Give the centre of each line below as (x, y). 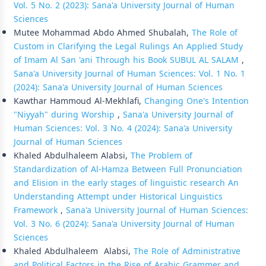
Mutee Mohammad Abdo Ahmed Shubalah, (103, 33)
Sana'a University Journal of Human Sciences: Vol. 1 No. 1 (129, 74)
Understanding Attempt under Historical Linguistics (118, 197)
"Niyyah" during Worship (66, 115)
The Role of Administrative (187, 251)
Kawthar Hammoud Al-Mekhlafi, (79, 101)
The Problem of (161, 156)
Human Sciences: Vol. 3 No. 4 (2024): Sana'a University (123, 128)
